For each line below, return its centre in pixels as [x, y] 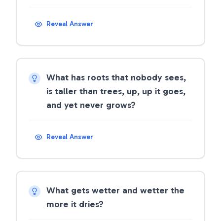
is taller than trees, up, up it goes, [116, 91]
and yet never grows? [91, 105]
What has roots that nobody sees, [116, 77]
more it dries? [75, 204]
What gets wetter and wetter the [115, 190]
